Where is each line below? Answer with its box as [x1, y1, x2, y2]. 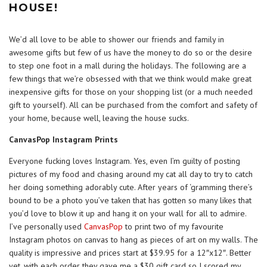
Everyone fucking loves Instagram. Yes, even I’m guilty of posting [9, 156, 240, 167]
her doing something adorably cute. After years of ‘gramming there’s [9, 182, 253, 193]
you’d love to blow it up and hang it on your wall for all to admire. [9, 208, 246, 219]
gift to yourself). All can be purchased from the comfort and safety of [9, 100, 257, 111]
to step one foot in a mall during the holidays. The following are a [9, 60, 246, 72]
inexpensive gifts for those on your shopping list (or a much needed [9, 86, 253, 98]
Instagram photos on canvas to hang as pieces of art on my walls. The [9, 234, 258, 246]
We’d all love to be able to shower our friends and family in [9, 34, 224, 45]
